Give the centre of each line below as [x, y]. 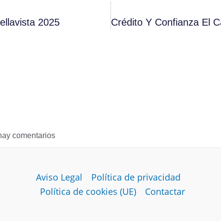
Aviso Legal [59, 177]
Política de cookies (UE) [88, 191]
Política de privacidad [136, 177]
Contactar [165, 191]
